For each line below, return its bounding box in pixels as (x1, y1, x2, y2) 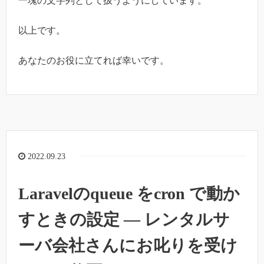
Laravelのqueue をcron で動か (18, 184, 240, 203)
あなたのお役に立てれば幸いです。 (18, 55, 169, 65)
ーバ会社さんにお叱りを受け (18, 236, 237, 255)
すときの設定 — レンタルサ (18, 210, 230, 229)
